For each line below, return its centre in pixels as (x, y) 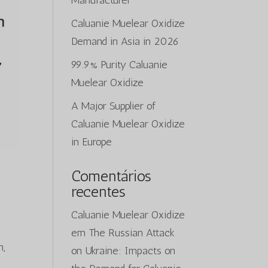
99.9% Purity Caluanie (120, 65)
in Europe (92, 142)
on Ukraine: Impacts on (124, 251)
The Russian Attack (132, 233)
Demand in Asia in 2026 (125, 41)
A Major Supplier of (114, 106)
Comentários (112, 176)
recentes (99, 192)
